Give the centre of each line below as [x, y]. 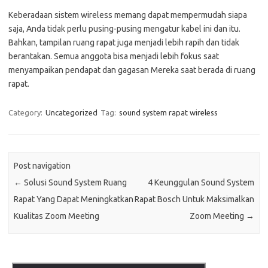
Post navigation [42, 166]
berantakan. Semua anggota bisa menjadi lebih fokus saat [114, 56]
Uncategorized [71, 112]
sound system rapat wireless [168, 112]
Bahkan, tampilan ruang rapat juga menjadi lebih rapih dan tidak [124, 42]
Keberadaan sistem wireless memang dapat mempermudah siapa [128, 15]
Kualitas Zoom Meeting [57, 216]
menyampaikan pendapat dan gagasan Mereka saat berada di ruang [132, 70]
